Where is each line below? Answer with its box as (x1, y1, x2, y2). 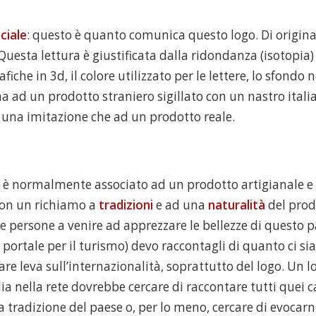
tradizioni (99, 196, 153, 213)
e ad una (153, 196, 208, 213)
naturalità (208, 196, 265, 213)
